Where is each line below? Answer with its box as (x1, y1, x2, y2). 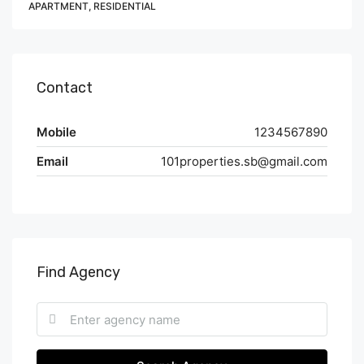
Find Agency (37, 263, 120, 281)
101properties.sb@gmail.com (161, 154, 327, 169)
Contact (37, 79, 93, 97)
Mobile (37, 124, 76, 140)
